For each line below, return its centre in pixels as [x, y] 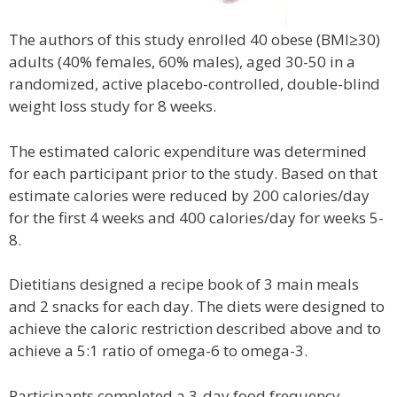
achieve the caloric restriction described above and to [195, 328]
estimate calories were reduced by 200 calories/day [189, 195]
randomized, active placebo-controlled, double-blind [195, 84]
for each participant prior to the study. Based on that [193, 173]
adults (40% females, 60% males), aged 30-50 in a [182, 62]
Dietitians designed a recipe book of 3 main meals [184, 284]
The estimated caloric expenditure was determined [188, 151]
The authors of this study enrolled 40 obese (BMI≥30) [195, 39]
